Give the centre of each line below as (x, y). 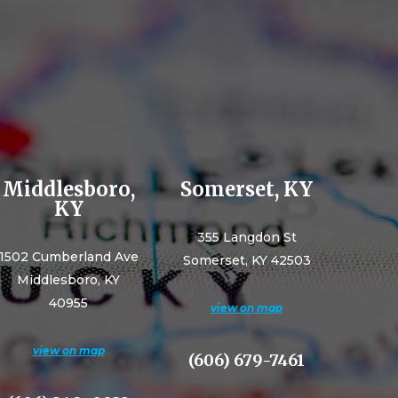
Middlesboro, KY (69, 280)
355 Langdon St (247, 237)
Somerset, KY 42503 (247, 260)
